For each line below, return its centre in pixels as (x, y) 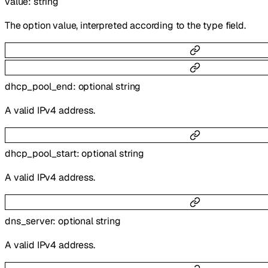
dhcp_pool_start (41, 154)
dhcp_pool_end (39, 86)
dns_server (29, 221)
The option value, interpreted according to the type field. (125, 26)
